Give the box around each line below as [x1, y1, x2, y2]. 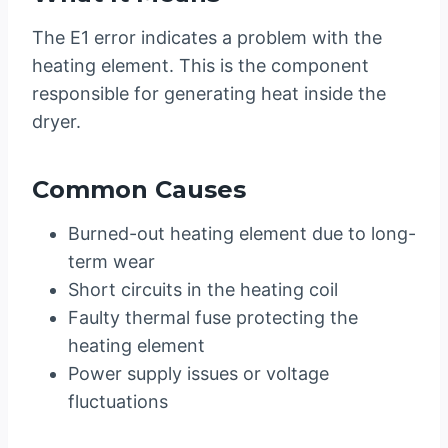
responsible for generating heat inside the [32, 83, 386, 105]
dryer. [32, 111, 81, 133]
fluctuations [68, 391, 168, 413]
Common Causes [32, 175, 246, 205]
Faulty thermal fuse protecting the [68, 307, 358, 329]
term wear [68, 251, 155, 273]
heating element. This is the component [32, 55, 369, 77]
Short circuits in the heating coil [68, 279, 338, 301]
